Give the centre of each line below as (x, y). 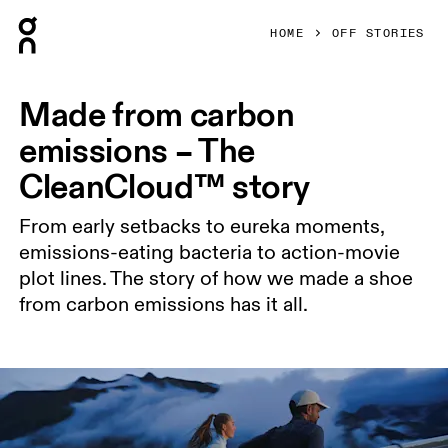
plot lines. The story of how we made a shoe (216, 279)
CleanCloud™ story (164, 186)
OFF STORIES (378, 33)
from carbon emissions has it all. (164, 305)
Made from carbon (157, 114)
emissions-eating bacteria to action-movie (210, 253)
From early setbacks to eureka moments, (202, 227)
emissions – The (137, 150)
